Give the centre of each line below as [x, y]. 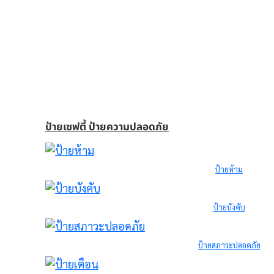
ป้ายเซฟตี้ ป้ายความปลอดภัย [107, 127]
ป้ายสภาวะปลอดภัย [229, 245]
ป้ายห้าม [229, 169]
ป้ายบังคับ [229, 207]
